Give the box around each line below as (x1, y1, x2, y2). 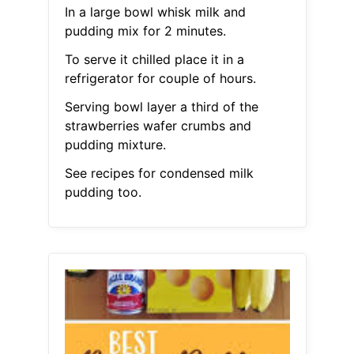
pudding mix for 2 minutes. (64, 23, 226, 40)
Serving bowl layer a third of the (64, 99, 258, 115)
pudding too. (64, 184, 141, 201)
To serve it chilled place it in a (64, 51, 244, 68)
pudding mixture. (64, 137, 166, 153)
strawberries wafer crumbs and (64, 118, 251, 134)
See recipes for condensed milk (64, 165, 254, 182)
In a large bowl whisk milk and (64, 4, 246, 21)
